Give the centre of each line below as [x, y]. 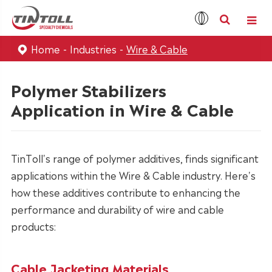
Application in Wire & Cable [122, 108]
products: [33, 226]
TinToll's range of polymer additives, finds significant [134, 158]
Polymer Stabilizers [88, 89]
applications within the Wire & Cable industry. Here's [133, 175]
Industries [93, 48]
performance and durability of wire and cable [117, 209]
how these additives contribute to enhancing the [125, 192]
